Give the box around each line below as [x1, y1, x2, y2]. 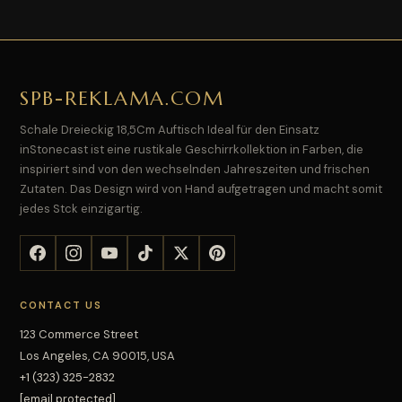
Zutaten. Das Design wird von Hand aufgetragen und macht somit [20, 180, 382, 197]
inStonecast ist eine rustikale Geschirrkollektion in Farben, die [20, 141, 363, 157]
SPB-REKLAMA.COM [20, 85, 224, 110]
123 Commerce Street [20, 326, 138, 342]
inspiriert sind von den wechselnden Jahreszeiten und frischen [20, 161, 370, 177]
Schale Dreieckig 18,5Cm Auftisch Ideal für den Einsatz [20, 121, 319, 137]
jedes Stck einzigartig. [20, 200, 143, 216]
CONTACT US [20, 298, 102, 311]
